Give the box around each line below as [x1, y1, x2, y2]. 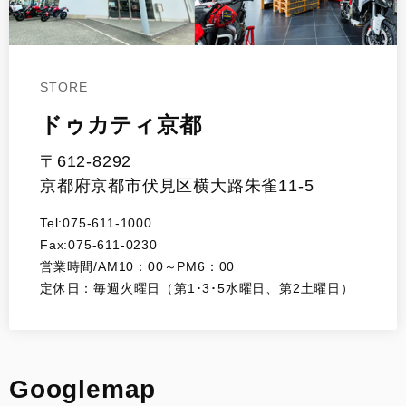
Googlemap [9, 375, 157, 404]
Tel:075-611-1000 [40, 216, 152, 231]
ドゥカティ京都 [40, 112, 202, 138]
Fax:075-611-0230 [40, 237, 158, 253]
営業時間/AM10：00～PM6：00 [40, 259, 236, 275]
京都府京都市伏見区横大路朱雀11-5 [40, 177, 314, 196]
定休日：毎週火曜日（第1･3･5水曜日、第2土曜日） [40, 281, 354, 296]
